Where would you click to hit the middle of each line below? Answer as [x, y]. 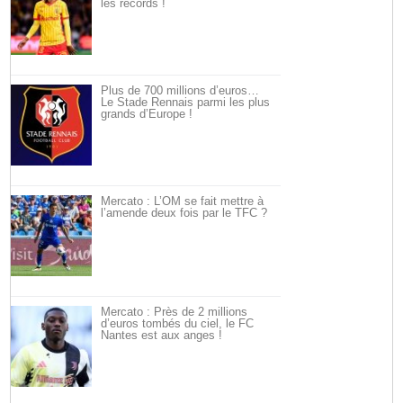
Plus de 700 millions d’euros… [180, 90]
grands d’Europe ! [147, 114]
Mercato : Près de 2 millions [175, 312]
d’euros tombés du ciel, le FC [178, 323]
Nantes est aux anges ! [162, 335]
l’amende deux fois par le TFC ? [184, 213]
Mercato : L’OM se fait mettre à [183, 201]
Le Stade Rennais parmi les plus [186, 102]
